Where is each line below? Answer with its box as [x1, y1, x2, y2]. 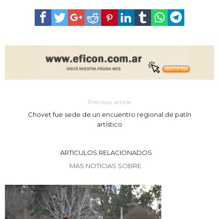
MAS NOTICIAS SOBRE [69, 161, 143, 170]
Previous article [88, 98, 131, 106]
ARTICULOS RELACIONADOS [60, 148, 152, 156]
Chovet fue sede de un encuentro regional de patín [27, 110, 191, 118]
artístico [96, 120, 122, 128]
